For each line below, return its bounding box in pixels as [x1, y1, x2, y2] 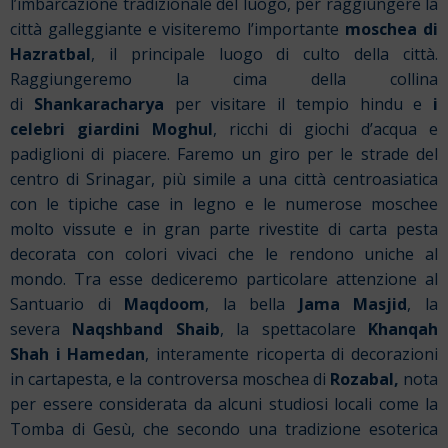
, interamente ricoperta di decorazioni [145, 343, 439, 366]
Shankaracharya [33, 93, 164, 116]
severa [10, 318, 73, 341]
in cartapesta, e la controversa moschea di [10, 368, 330, 391]
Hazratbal [10, 43, 91, 66]
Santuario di [10, 293, 125, 316]
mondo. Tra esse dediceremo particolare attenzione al [10, 268, 438, 291]
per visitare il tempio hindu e [163, 93, 433, 116]
